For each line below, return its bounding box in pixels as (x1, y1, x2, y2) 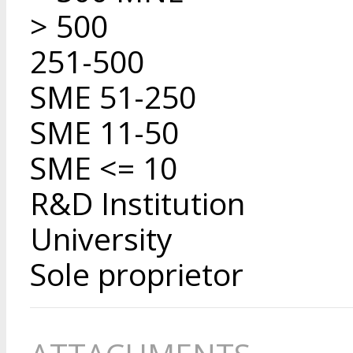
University (30, 217, 173, 259)
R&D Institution (30, 181, 245, 224)
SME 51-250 (30, 75, 196, 117)
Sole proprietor (30, 252, 243, 295)
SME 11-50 (30, 110, 179, 153)
